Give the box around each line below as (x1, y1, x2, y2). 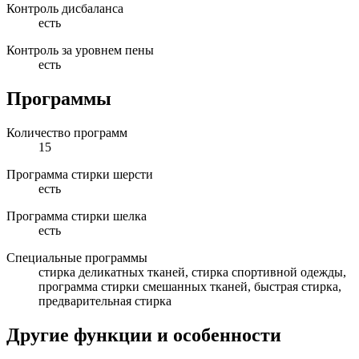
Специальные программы (6, 250, 147, 264)
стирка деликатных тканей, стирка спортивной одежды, (38, 264, 346, 279)
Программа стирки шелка (6, 208, 147, 223)
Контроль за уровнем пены (6, 42, 154, 57)
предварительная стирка (38, 293, 171, 308)
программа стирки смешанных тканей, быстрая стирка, (38, 279, 341, 293)
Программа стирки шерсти (6, 167, 153, 181)
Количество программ (6, 125, 127, 139)
